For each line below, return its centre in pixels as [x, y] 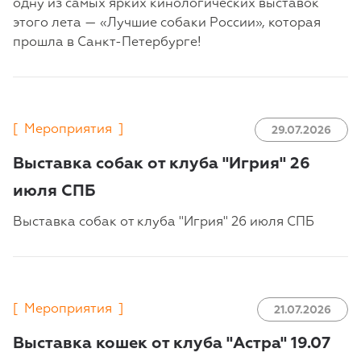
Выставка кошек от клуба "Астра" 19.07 [172, 344]
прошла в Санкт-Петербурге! [107, 43]
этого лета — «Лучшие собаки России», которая [167, 24]
